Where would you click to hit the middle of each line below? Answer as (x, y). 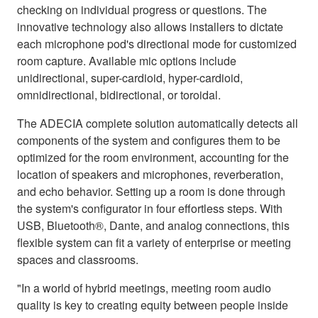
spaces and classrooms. (78, 259)
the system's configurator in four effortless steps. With (150, 208)
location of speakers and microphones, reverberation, (150, 174)
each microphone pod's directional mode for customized (157, 43)
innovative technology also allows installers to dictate (150, 26)
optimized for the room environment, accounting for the (153, 157)
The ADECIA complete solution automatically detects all (158, 123)
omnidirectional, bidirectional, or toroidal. (119, 94)
